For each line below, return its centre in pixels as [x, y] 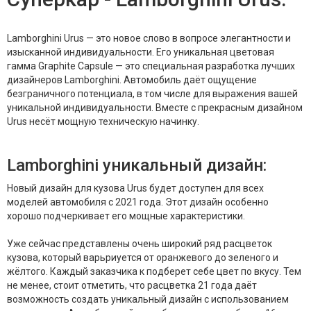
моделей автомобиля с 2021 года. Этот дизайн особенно [138, 202]
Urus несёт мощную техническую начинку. [103, 122]
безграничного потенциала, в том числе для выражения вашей [152, 94]
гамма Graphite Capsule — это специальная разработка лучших [151, 66]
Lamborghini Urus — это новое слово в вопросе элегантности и [149, 39]
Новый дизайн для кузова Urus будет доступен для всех [135, 188]
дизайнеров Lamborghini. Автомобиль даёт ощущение [132, 80]
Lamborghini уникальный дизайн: [137, 166]
